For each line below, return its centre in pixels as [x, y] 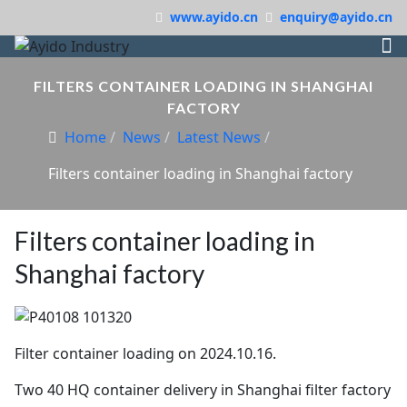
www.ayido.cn [214, 17]
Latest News [219, 137]
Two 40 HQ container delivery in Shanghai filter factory [203, 389]
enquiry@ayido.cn [336, 17]
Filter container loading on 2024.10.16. [145, 353]
